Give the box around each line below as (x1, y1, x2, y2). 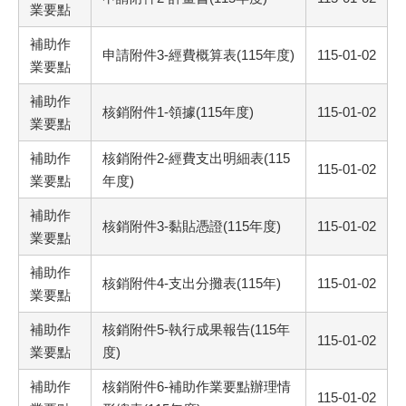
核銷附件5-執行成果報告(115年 (102, 322, 290, 338)
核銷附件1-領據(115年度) (102, 104, 254, 121)
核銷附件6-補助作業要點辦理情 (102, 379, 291, 395)
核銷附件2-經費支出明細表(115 (102, 150, 290, 167)
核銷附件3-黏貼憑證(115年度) (102, 218, 281, 235)
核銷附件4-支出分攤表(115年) (102, 275, 281, 292)
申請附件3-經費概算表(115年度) (102, 47, 295, 63)
